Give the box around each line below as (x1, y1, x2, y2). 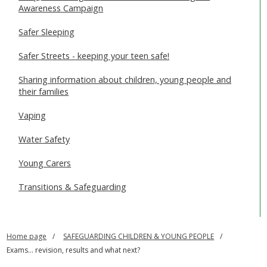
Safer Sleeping (18, 26, 75, 38)
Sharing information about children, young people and (18, 74, 232, 86)
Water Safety (18, 133, 70, 145)
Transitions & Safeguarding (18, 181, 127, 193)
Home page (7, 231, 47, 242)
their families (18, 86, 69, 98)
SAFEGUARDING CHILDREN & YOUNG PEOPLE (63, 231, 215, 242)
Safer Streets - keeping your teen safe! (18, 50, 170, 62)
